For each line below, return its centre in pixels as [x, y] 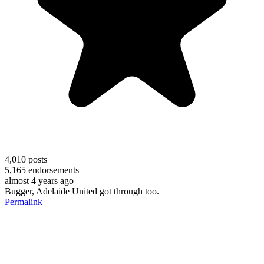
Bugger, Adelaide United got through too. [82, 191]
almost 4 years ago [39, 180]
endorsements [52, 170]
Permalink [24, 202]
